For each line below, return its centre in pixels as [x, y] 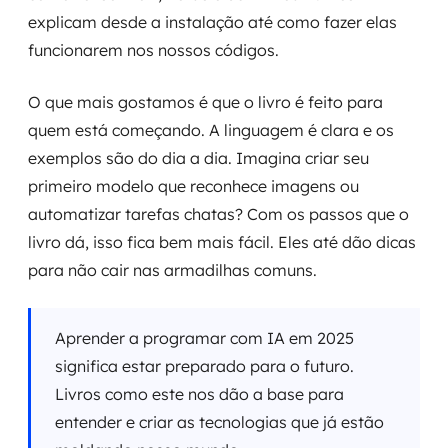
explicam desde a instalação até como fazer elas [212, 22]
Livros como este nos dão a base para [199, 394]
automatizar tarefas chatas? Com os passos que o [218, 214]
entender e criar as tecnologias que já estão [219, 422]
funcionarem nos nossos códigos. [153, 50]
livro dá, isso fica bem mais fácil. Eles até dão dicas [222, 242]
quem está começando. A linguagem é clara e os [211, 130]
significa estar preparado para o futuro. [204, 366]
